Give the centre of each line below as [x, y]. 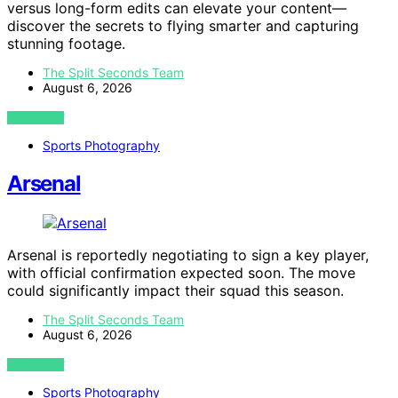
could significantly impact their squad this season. [175, 290]
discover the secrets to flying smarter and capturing [183, 25]
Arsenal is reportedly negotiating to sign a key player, [188, 255]
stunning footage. [66, 43]
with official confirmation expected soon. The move [181, 272]
